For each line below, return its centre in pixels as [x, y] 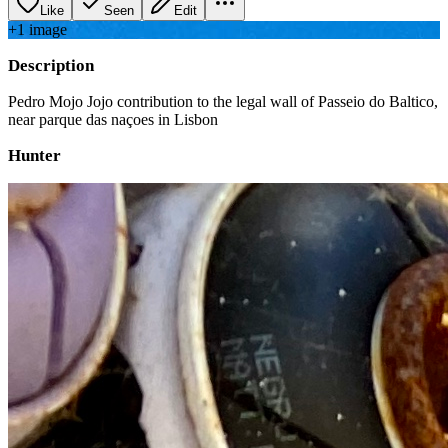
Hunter [34, 155]
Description [51, 65]
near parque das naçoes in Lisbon [113, 119]
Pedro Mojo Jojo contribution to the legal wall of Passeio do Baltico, [223, 101]
